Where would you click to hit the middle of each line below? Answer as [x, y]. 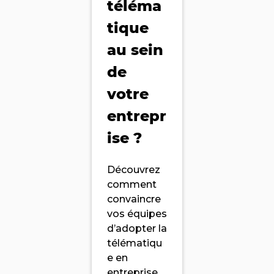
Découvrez [134, 170]
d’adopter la [137, 229]
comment [132, 185]
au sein [135, 50]
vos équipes [137, 214]
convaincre [134, 199]
